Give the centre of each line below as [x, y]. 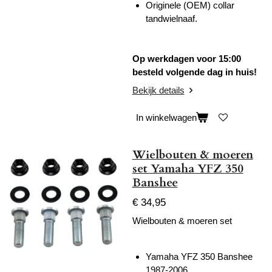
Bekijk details [158, 90]
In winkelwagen [166, 118]
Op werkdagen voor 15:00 [186, 59]
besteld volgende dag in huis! [194, 72]
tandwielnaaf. [172, 18]
